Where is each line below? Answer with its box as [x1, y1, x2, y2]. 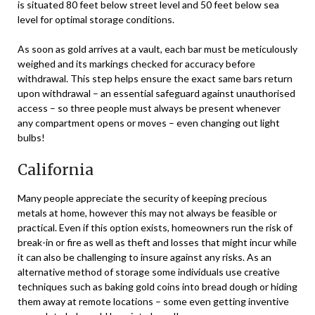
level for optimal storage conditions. [18, 13, 174, 25]
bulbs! [18, 131, 45, 143]
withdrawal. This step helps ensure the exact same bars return [18, 72, 292, 84]
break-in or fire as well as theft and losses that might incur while [18, 236, 297, 248]
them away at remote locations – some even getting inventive [18, 295, 289, 307]
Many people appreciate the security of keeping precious [18, 191, 267, 204]
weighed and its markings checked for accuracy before [18, 57, 255, 70]
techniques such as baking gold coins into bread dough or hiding [18, 280, 297, 292]
